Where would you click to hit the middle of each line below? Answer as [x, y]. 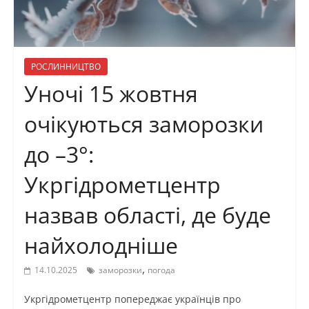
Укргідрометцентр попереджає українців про [132, 299]
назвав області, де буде [147, 215]
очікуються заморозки [143, 124]
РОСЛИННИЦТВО [66, 67]
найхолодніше [101, 246]
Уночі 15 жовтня [111, 94]
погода [161, 270]
